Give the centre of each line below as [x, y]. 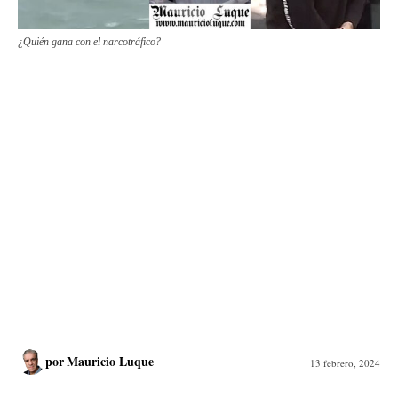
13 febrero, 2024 [345, 362]
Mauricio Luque [110, 361]
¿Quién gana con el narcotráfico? [89, 41]
